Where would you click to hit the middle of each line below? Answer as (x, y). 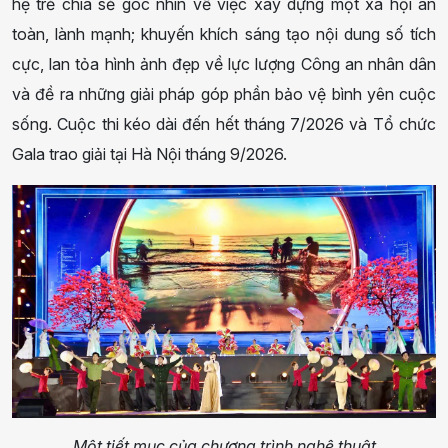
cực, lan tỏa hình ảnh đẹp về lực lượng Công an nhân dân (224, 63)
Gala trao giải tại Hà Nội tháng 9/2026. (149, 153)
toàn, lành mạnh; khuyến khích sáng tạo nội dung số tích (224, 33)
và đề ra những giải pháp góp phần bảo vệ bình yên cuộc (224, 93)
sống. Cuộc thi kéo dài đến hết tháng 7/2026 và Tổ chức (224, 123)
